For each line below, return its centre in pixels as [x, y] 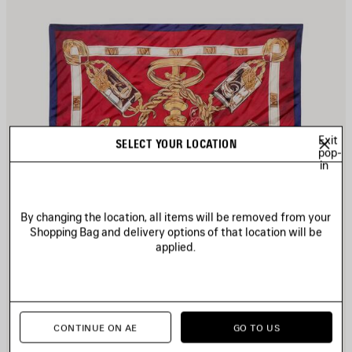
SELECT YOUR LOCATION [176, 144]
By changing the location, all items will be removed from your [176, 217]
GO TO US [257, 327]
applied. [176, 247]
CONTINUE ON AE [95, 327]
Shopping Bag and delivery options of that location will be [176, 232]
